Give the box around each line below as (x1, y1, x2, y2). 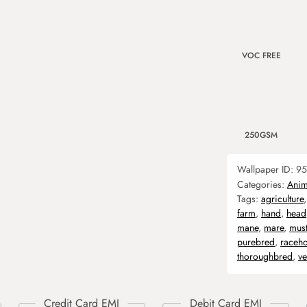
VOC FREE (241, 49, 281, 62)
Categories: (237, 177, 287, 191)
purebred (237, 235, 275, 249)
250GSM (245, 129, 278, 141)
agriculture (261, 192, 304, 206)
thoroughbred (237, 249, 293, 263)
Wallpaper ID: (237, 162, 296, 176)
